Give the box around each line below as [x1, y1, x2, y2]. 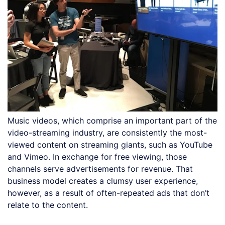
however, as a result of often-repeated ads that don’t [8, 188, 209, 198]
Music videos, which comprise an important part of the [8, 116, 217, 126]
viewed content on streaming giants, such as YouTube [8, 140, 212, 150]
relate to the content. [8, 200, 88, 210]
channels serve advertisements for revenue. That [8, 164, 193, 174]
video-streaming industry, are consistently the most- [8, 128, 207, 138]
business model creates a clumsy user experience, [8, 176, 198, 186]
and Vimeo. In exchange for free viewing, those [8, 152, 187, 162]
